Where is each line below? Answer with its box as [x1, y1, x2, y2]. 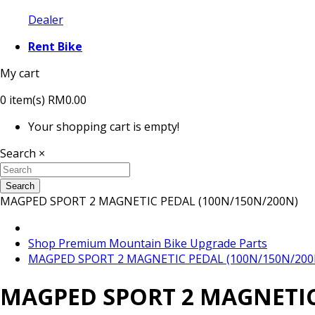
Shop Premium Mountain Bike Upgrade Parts [28, 236, 267, 251]
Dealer [28, 12, 63, 27]
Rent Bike [28, 39, 82, 54]
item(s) [6, 92, 45, 108]
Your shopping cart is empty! [28, 119, 179, 134]
